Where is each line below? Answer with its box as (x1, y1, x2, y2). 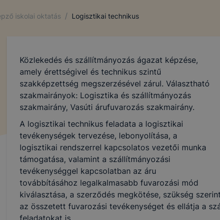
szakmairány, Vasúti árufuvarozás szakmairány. (19, 102, 194, 112)
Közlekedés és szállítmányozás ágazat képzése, (19, 55, 198, 65)
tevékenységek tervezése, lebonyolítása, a (19, 131, 177, 140)
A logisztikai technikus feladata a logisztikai (19, 119, 183, 129)
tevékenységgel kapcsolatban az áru (19, 166, 156, 176)
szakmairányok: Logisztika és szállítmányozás (19, 90, 191, 100)
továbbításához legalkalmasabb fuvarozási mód (19, 178, 198, 188)
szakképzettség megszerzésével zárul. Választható (19, 79, 210, 88)
